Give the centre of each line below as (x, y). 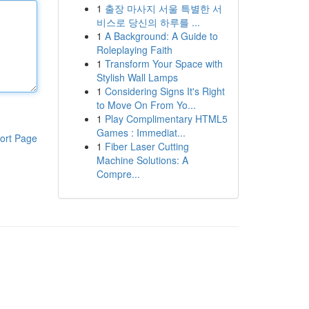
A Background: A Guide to (161, 36)
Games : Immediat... (141, 132)
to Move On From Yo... (146, 105)
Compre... (118, 174)
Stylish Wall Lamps (137, 77)
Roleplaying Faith (134, 50)
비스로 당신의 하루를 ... (148, 22)
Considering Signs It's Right (165, 91)
